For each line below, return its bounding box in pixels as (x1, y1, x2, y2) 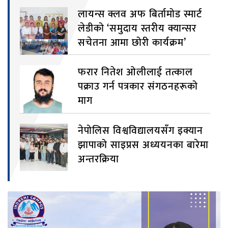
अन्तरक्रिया (77, 150, 119, 168)
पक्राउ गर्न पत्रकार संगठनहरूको (77, 78, 198, 96)
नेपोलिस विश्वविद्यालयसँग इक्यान (77, 122, 203, 139)
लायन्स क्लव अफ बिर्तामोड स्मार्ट (77, 5, 202, 23)
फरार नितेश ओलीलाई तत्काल (77, 64, 193, 81)
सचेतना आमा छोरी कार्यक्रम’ (77, 34, 186, 51)
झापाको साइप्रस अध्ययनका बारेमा (77, 136, 209, 154)
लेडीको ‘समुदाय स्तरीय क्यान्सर (77, 19, 196, 37)
